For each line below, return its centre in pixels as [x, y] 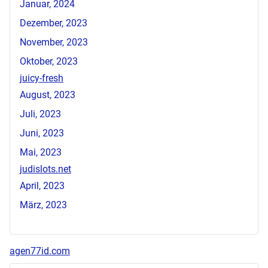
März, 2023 [43, 205]
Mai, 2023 [41, 153]
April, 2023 [42, 186]
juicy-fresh [42, 78]
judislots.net [45, 169]
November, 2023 [54, 42]
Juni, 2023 [42, 133]
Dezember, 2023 [54, 23]
